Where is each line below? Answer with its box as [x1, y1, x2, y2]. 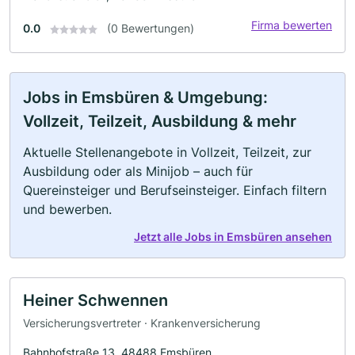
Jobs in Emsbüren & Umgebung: [23, 87, 268, 107]
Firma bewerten [251, 17, 332, 32]
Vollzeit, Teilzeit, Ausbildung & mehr [23, 111, 296, 131]
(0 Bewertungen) [107, 21, 194, 35]
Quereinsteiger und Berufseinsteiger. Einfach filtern [23, 181, 326, 198]
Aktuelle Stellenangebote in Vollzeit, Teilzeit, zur [23, 143, 311, 160]
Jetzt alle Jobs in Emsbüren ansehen [134, 229, 332, 243]
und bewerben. [23, 200, 112, 217]
